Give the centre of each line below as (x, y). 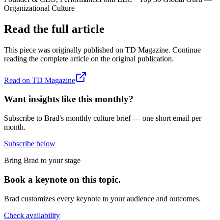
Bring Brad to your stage (42, 161)
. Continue (185, 50)
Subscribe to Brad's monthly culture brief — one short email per (103, 118)
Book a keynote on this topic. (62, 179)
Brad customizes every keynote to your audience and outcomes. (102, 198)
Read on (18, 80)
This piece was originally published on (64, 50)
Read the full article (54, 29)
